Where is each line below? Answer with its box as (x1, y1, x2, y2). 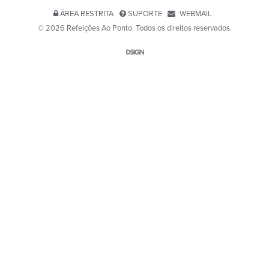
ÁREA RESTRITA (60, 9, 114, 19)
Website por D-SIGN (134, 49, 200, 59)
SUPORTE (127, 9, 162, 19)
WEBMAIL (179, 9, 212, 19)
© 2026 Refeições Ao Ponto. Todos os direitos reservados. (37, 23, 232, 34)
